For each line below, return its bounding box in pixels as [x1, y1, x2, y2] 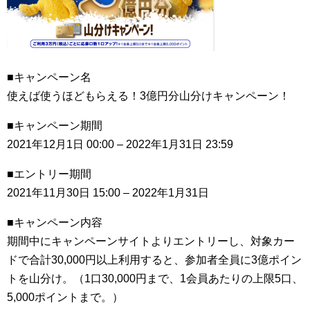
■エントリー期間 [7, 168, 91, 180]
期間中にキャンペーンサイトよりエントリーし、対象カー [7, 235, 295, 247]
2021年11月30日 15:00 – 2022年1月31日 [7, 187, 209, 199]
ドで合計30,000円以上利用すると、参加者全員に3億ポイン [7, 254, 302, 266]
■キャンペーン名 [7, 71, 91, 83]
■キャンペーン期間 [7, 120, 102, 131]
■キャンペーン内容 [7, 217, 102, 228]
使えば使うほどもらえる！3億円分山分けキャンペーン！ [7, 90, 290, 102]
